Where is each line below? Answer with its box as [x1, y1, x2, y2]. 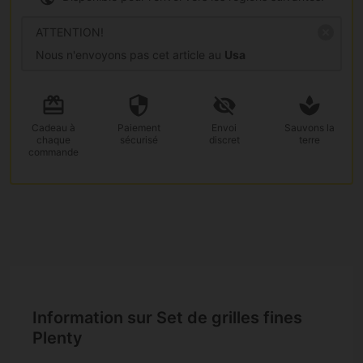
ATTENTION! [36, 24, 104, 39]
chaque [36, 133, 70, 146]
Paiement [117, 121, 160, 134]
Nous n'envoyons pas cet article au [36, 47, 224, 62]
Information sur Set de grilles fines [32, 308, 302, 328]
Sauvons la [284, 121, 335, 134]
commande [28, 145, 79, 158]
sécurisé [119, 133, 158, 146]
